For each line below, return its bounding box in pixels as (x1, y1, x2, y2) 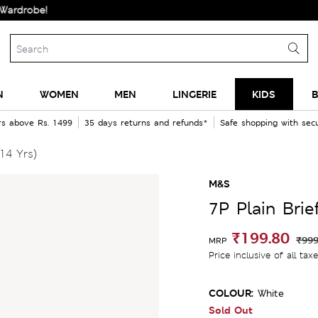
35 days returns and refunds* (84, 117, 208, 128)
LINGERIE (172, 87, 216, 101)
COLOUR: (209, 286, 253, 300)
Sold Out (209, 303, 253, 317)
